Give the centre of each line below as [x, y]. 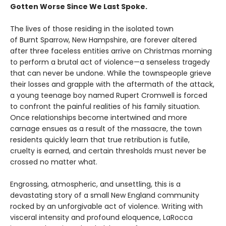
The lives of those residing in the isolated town [92, 29]
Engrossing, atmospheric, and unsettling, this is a [95, 184]
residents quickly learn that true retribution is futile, [100, 140]
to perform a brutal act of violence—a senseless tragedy [110, 62]
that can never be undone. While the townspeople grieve [111, 73]
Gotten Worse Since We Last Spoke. [79, 7]
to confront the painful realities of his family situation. [105, 107]
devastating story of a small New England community [105, 195]
